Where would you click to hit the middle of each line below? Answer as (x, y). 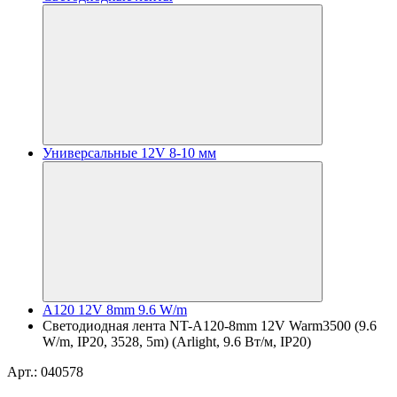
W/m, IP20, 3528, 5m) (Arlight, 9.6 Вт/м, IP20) (177, 342)
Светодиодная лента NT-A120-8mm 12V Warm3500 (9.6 (210, 326)
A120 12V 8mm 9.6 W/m (115, 310)
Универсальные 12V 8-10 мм (129, 153)
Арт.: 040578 (45, 372)
